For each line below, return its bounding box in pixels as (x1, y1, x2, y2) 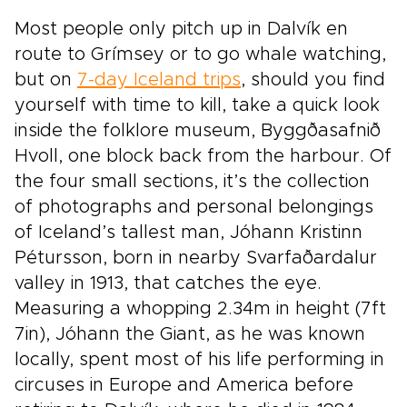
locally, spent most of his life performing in (15, 351, 384, 369)
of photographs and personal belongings (15, 198, 373, 216)
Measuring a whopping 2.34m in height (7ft (15, 300, 386, 318)
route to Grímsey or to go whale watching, (15, 45, 386, 64)
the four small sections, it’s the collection (15, 173, 370, 191)
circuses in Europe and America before (15, 376, 353, 394)
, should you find (241, 71, 385, 89)
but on (15, 71, 77, 89)
